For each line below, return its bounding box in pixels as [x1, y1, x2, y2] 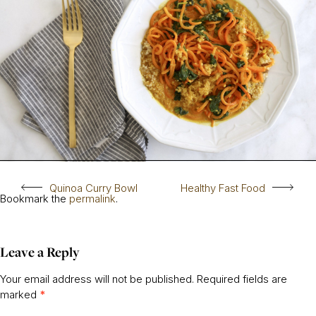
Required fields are [197, 272, 287, 286]
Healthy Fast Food [181, 181, 265, 195]
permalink [69, 191, 116, 205]
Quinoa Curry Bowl [49, 181, 138, 195]
